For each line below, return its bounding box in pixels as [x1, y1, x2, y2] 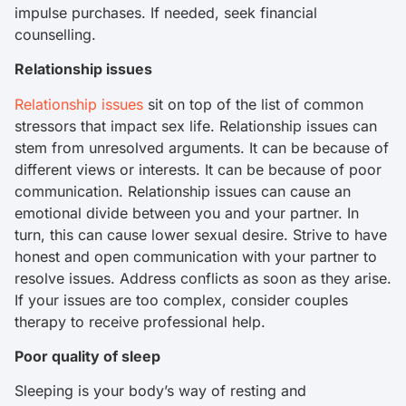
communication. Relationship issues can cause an [14, 181, 351, 200]
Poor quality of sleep [14, 347, 160, 366]
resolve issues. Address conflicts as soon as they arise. [14, 268, 391, 287]
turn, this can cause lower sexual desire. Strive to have [14, 225, 387, 244]
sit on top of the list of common [143, 94, 363, 113]
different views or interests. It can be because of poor [14, 159, 382, 179]
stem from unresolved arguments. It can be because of [14, 138, 389, 157]
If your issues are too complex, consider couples [14, 290, 348, 309]
